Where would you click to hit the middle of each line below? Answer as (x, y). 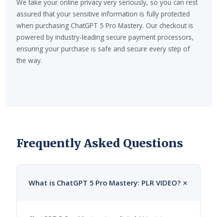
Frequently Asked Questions (100, 143)
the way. (29, 61)
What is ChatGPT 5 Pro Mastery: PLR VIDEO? (105, 183)
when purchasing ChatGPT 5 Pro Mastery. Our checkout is (105, 26)
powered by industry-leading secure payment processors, (105, 37)
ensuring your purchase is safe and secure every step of (103, 49)
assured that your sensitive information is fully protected (103, 14)
